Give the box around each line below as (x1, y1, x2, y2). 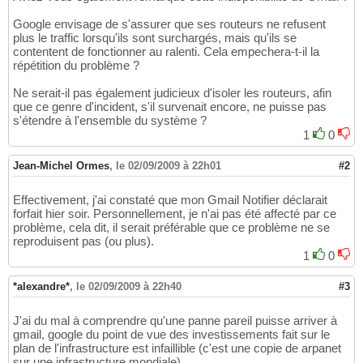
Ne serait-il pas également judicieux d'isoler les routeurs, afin (13, 86, 331, 100)
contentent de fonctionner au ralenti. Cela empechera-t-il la (13, 45, 319, 59)
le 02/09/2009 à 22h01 (116, 160, 221, 173)
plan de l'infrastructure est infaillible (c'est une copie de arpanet (13, 341, 341, 356)
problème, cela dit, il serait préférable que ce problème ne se (13, 220, 330, 235)
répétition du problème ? (13, 58, 139, 73)
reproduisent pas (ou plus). (13, 234, 154, 249)
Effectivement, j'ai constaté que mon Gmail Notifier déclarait (13, 193, 327, 207)
